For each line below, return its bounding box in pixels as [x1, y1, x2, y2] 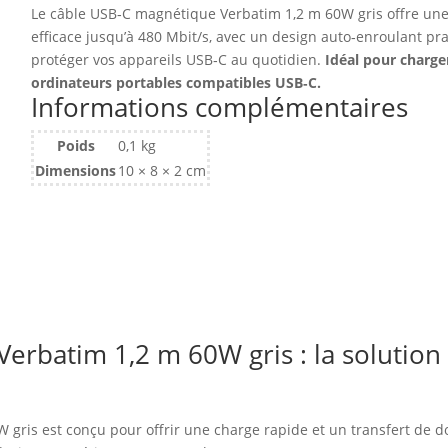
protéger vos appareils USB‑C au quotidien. [31, 49, 322, 69]
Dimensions [35, 160, 117, 180]
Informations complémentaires [31, 88, 409, 125]
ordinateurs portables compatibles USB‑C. [31, 72, 322, 92]
